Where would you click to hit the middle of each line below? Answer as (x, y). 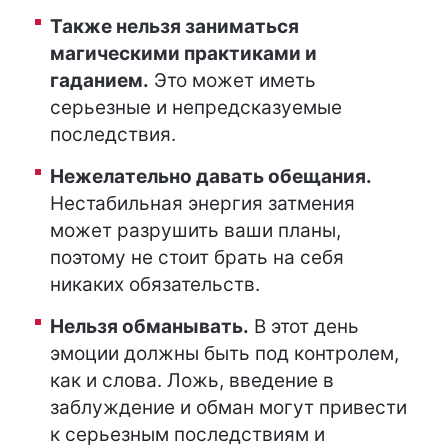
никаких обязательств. (155, 284)
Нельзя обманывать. (149, 326)
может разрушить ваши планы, (195, 230)
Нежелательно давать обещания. (211, 176)
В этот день (304, 326)
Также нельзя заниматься (174, 26)
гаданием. (99, 80)
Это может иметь (232, 80)
